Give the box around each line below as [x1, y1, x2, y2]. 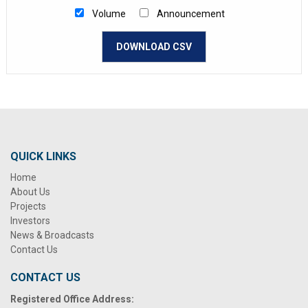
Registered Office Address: [10, 294, 134, 305]
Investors [10, 215, 50, 226]
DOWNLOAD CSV [116, 41, 192, 52]
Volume [92, 8, 126, 19]
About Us [10, 186, 50, 197]
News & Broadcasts [10, 230, 94, 241]
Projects [10, 201, 46, 212]
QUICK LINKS [10, 150, 76, 163]
